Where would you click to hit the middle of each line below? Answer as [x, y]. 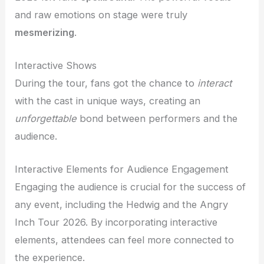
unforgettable [46, 119]
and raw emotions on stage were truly [101, 14]
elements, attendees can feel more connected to [125, 240]
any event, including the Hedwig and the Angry [122, 205]
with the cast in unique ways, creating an [108, 101]
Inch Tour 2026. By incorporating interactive [116, 222]
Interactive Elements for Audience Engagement [122, 169]
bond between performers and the [157, 119]
